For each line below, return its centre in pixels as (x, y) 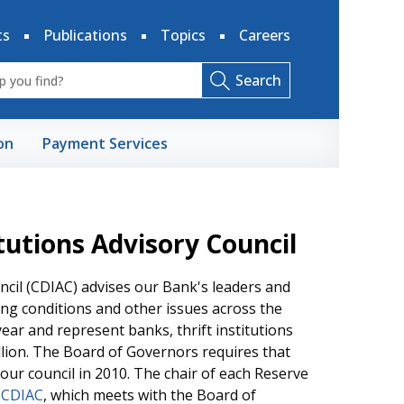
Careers (265, 35)
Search (258, 80)
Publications (85, 35)
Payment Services (105, 143)
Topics (183, 35)
